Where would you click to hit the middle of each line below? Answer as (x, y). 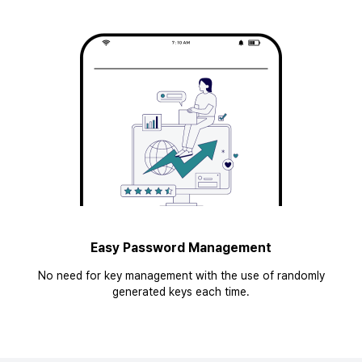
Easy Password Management (181, 248)
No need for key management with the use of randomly (181, 276)
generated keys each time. (181, 292)
